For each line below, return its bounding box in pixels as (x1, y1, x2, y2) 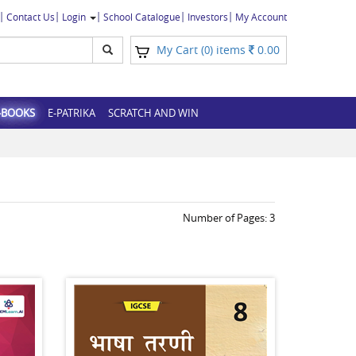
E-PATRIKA (48, 106, 95, 120)
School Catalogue (103, 10, 180, 23)
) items (210, 42, 249, 57)
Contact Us (6, 10, 55, 23)
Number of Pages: (183, 211, 269, 225)
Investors (188, 10, 228, 23)
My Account (235, 10, 287, 23)
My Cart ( (157, 42, 204, 57)
